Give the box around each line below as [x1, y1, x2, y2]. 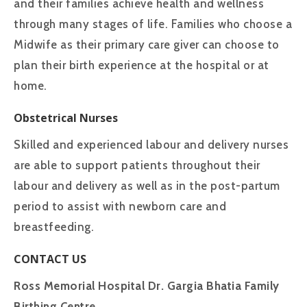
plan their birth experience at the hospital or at [14, 58, 269, 73]
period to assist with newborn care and [14, 199, 226, 214]
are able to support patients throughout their [14, 158, 260, 173]
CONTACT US [14, 251, 86, 267]
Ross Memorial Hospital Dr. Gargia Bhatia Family [14, 278, 280, 293]
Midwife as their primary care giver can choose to [14, 38, 280, 52]
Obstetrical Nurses [14, 110, 118, 126]
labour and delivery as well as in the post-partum [14, 179, 280, 193]
